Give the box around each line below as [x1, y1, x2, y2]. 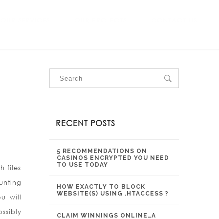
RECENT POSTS [56, 118, 115, 128]
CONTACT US [151, 16, 197, 24]
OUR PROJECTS [74, 16, 127, 24]
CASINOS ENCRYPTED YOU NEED [57, 154, 169, 161]
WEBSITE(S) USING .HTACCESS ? [57, 190, 169, 197]
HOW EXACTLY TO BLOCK [57, 183, 145, 190]
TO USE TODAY [57, 161, 108, 168]
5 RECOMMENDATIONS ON [57, 148, 147, 154]
